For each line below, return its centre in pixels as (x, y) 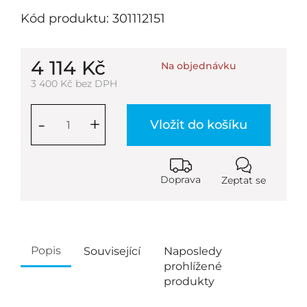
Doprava (181, 179)
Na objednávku (198, 66)
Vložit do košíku (199, 125)
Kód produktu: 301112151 (93, 19)
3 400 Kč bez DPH (74, 84)
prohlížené (193, 266)
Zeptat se (244, 180)
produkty (189, 281)
